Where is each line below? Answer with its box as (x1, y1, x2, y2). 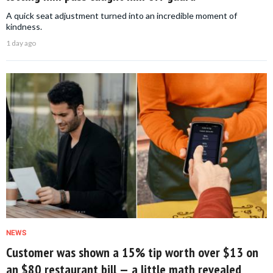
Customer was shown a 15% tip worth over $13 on (6, 243, 258, 261)
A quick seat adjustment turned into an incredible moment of (6, 10, 237, 21)
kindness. (6, 21, 42, 32)
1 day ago (6, 38, 36, 48)
